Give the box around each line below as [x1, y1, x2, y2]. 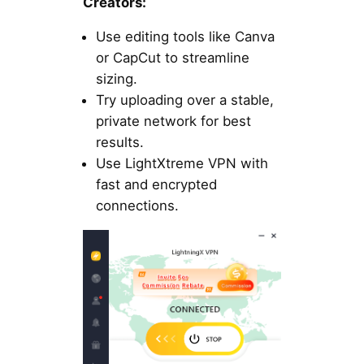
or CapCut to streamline [95, 50, 249, 67]
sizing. [95, 71, 137, 88]
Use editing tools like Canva [95, 28, 275, 45]
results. [95, 134, 144, 151]
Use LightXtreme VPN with [95, 155, 268, 172]
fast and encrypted [95, 176, 217, 193]
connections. [95, 197, 179, 214]
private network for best [95, 113, 251, 130]
